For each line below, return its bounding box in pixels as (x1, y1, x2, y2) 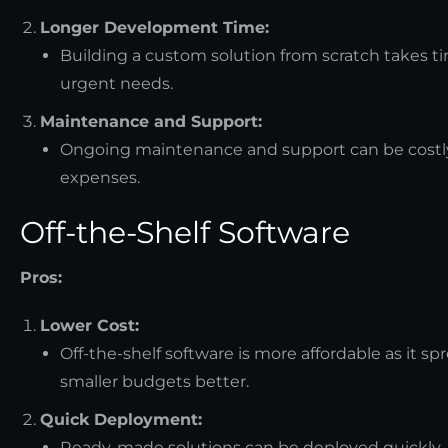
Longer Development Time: (40, 17, 269, 37)
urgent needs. (60, 73, 173, 93)
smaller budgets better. (60, 371, 249, 391)
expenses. (60, 167, 140, 187)
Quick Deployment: (40, 409, 202, 429)
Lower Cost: (40, 315, 139, 335)
